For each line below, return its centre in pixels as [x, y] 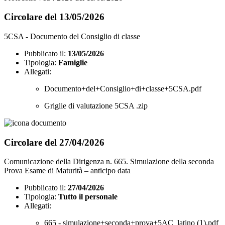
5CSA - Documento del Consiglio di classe [72, 36]
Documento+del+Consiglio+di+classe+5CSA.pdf [123, 88]
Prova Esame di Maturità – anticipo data [67, 171]
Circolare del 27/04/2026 [54, 142]
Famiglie [73, 62]
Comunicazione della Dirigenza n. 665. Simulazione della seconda [109, 162]
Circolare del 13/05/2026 [54, 17]
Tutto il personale [88, 197]
